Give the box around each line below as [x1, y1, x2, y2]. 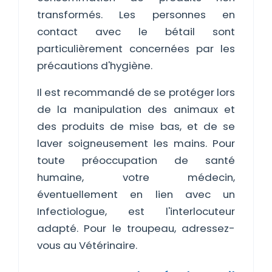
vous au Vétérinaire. [37, 238, 137, 253]
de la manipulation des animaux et [37, 102, 235, 117]
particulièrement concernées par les [37, 41, 235, 56]
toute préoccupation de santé [37, 153, 235, 168]
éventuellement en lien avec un [37, 187, 235, 202]
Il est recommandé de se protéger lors [37, 85, 235, 100]
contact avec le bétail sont [37, 24, 235, 39]
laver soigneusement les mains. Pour [37, 136, 235, 151]
